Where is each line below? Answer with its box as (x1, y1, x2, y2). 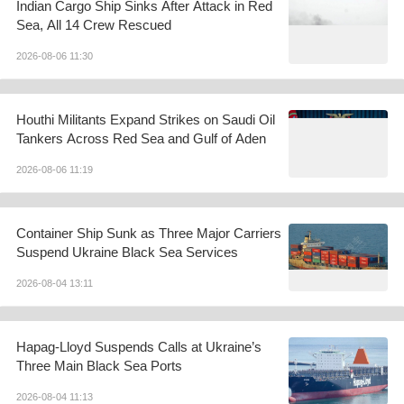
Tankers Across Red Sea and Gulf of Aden (16, 130, 266, 146)
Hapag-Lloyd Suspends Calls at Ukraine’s (16, 338, 262, 354)
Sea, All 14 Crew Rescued (16, 16, 171, 32)
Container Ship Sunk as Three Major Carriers (16, 225, 281, 241)
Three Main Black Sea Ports (16, 357, 182, 373)
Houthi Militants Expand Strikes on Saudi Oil (16, 111, 275, 127)
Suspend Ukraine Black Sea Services (16, 243, 238, 260)
